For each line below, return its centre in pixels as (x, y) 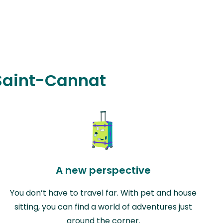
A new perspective (104, 170)
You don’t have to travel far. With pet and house (104, 193)
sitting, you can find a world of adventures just (104, 207)
